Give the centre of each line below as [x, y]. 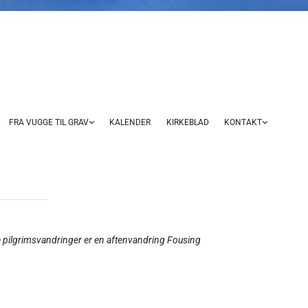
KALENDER [130, 123]
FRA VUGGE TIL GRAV [49, 123]
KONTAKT [243, 123]
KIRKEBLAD [187, 123]
